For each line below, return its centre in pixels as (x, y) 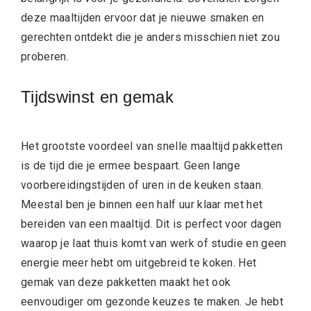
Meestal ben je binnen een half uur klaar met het (142, 204)
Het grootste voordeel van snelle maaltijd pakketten (152, 146)
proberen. (47, 56)
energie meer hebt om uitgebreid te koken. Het (139, 262)
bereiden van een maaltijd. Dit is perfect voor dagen (151, 224)
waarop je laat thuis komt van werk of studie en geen (154, 243)
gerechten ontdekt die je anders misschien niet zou (151, 37)
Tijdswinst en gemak (100, 96)
